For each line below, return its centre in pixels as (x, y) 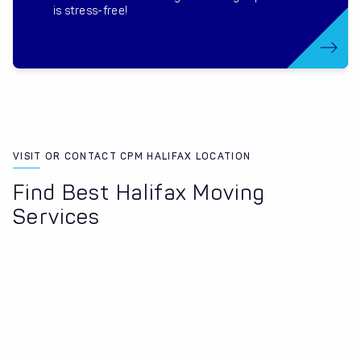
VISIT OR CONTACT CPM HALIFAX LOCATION (132, 157)
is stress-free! (91, 11)
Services (57, 218)
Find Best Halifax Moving (139, 193)
